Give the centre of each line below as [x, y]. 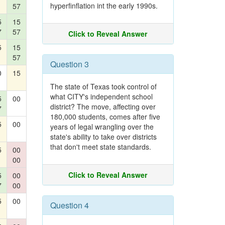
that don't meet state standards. [100, 147]
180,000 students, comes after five [105, 117]
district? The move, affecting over [103, 106]
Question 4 [69, 205]
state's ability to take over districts [103, 137]
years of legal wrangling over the [102, 127]
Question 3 [69, 64]
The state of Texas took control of [103, 86]
